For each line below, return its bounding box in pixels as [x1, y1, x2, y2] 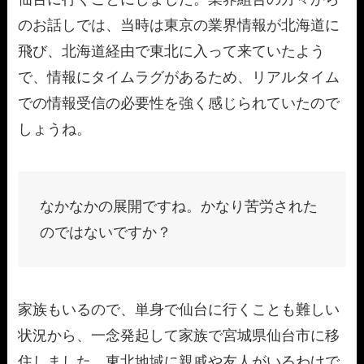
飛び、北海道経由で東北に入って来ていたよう [18, 43, 326, 60]
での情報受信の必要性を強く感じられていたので [18, 95, 340, 112]
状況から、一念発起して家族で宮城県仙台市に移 [18, 327, 340, 344]
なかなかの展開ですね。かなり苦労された [40, 198, 318, 215]
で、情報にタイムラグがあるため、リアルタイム [18, 69, 340, 86]
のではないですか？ [40, 224, 172, 241]
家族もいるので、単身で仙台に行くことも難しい [18, 301, 340, 318]
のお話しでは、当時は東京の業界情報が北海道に [18, 17, 340, 34]
